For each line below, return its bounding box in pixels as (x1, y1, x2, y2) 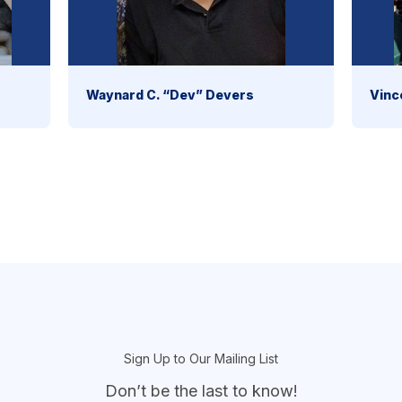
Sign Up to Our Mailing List (124, 350, 278, 366)
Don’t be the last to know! (104, 380, 298, 400)
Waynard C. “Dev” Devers (85, 87, 254, 103)
